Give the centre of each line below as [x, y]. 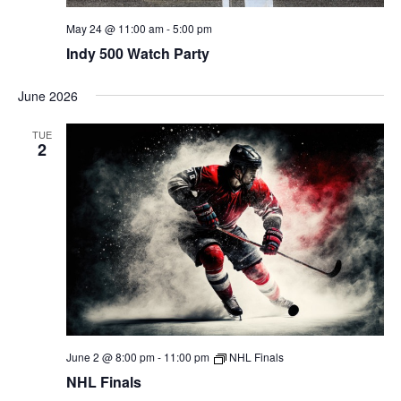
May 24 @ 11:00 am [115, 28]
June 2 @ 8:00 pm [110, 356]
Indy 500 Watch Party [137, 53]
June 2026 [47, 95]
